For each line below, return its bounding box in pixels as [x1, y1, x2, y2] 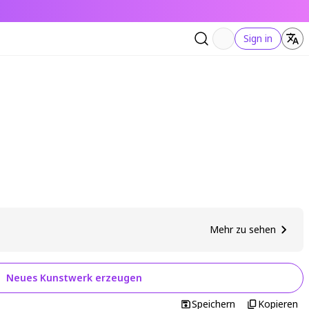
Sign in [243, 32, 272, 45]
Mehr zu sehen [210, 223, 276, 236]
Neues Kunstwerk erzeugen [6, 271, 142, 284]
